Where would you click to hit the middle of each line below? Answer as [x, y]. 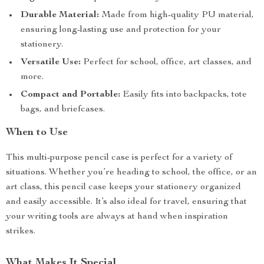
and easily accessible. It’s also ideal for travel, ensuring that [126, 202]
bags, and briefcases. [63, 110]
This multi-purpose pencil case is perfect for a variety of [119, 158]
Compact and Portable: [70, 95]
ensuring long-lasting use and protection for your [121, 30]
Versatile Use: [51, 62]
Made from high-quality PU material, [176, 15]
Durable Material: [60, 15]
